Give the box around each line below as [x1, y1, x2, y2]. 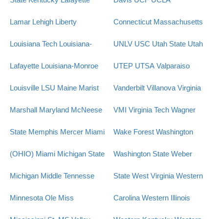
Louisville [10, 84, 39, 92]
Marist [79, 84, 99, 92]
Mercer [60, 128, 83, 136]
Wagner [171, 106, 196, 114]
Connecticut [113, 18, 152, 26]
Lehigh [32, 18, 53, 26]
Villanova [146, 84, 175, 92]
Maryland [39, 106, 69, 114]
